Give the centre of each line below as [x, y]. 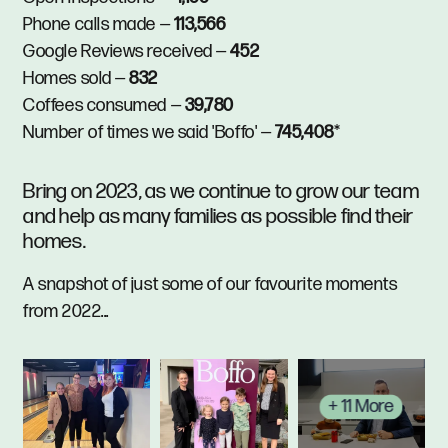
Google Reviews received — [125, 51]
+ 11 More [361, 407]
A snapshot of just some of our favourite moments [210, 285]
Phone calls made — [98, 24]
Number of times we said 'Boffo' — [149, 132]
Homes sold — [76, 78]
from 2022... [66, 312]
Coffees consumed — [104, 105]
